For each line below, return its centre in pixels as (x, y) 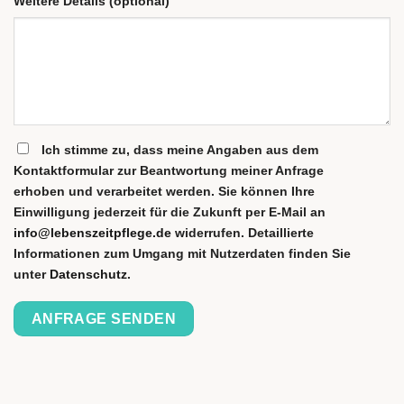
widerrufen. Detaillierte (243, 233)
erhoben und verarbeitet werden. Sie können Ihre (164, 192)
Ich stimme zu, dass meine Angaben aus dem (180, 150)
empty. (35, 384)
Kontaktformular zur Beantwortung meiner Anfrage (169, 171)
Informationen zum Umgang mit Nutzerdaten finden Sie (182, 254)
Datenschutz (88, 275)
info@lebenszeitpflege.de (92, 233)
